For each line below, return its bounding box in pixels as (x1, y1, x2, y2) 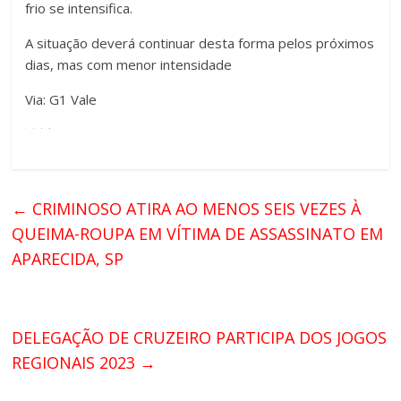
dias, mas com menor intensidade (25, 55, 233, 74)
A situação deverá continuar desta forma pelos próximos (25, 34, 375, 53)
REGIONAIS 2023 (12, 352, 141, 374)
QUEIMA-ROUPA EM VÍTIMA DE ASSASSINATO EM (12, 223, 384, 245)
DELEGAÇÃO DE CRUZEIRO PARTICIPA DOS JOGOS (12, 327, 388, 349)
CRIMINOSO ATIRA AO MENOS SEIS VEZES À (28, 198, 362, 220)
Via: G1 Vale (25, 90, 98, 109)
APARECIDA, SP (12, 248, 124, 270)
